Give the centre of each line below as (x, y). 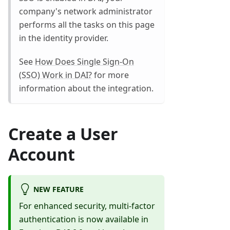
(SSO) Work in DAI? (55, 75)
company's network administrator (86, 12)
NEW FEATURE (58, 189)
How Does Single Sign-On (84, 62)
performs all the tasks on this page (87, 25)
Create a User (63, 134)
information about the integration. (86, 89)
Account (42, 155)
